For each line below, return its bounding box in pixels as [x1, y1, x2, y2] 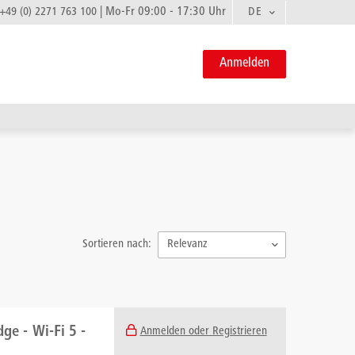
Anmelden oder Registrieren [139, 326, 267, 338]
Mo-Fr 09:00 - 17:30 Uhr [105, 6, 226, 18]
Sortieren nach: [82, 239, 151, 250]
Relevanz [167, 239, 207, 250]
